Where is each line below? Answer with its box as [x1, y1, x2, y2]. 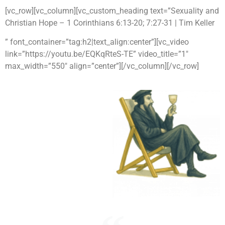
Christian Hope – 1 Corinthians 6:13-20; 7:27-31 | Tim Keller [5, 18, 214, 28]
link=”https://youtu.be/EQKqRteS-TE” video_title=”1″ [5, 49, 188, 59]
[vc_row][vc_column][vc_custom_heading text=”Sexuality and [5, 6, 219, 16]
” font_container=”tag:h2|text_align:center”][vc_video [5, 37, 189, 47]
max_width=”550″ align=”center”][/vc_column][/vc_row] [5, 61, 199, 71]
